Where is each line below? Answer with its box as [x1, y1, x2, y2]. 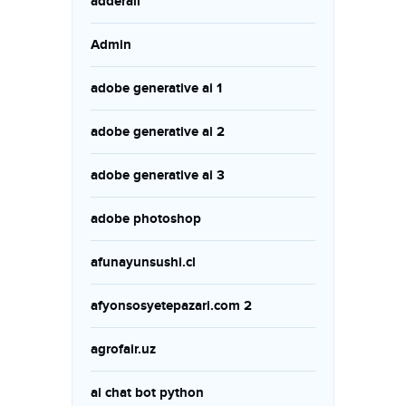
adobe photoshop [91, 210, 201, 227]
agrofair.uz [91, 341, 156, 358]
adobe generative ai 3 [91, 167, 225, 184]
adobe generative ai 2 [91, 123, 225, 140]
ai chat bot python [91, 384, 204, 401]
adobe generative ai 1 [91, 80, 222, 97]
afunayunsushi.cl [91, 254, 196, 271]
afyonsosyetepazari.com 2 [91, 297, 252, 314]
